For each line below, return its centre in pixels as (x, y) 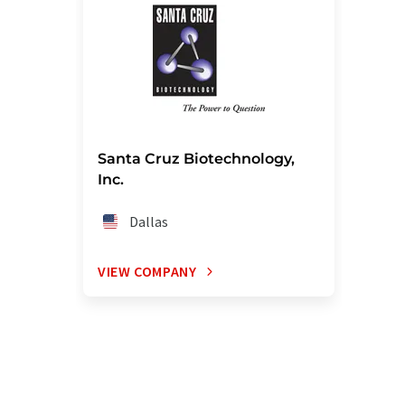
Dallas (149, 221)
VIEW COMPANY (147, 271)
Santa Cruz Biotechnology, (196, 159)
